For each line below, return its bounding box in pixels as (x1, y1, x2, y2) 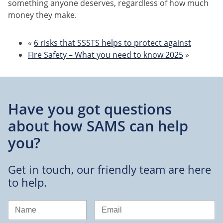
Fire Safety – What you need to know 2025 (28, 49, 183, 61)
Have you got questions (8, 99, 172, 119)
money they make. (8, 9, 77, 21)
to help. (8, 175, 47, 191)
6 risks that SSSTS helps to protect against (34, 37, 191, 49)
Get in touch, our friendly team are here (8, 162, 211, 178)
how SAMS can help (53, 116, 188, 136)
